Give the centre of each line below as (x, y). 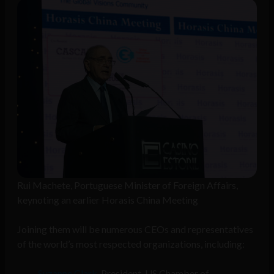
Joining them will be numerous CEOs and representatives (135, 229)
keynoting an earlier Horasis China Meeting (108, 200)
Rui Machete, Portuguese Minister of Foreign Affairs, (128, 185)
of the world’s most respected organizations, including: (131, 244)
